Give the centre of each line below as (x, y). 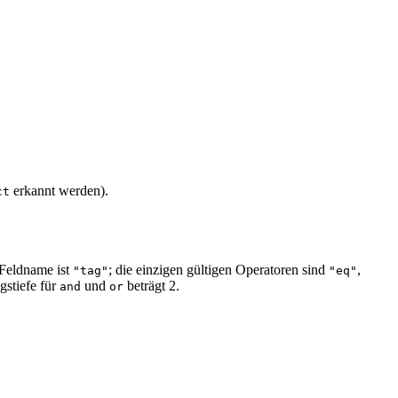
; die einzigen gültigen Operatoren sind (219, 269)
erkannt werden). (59, 190)
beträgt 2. (151, 285)
